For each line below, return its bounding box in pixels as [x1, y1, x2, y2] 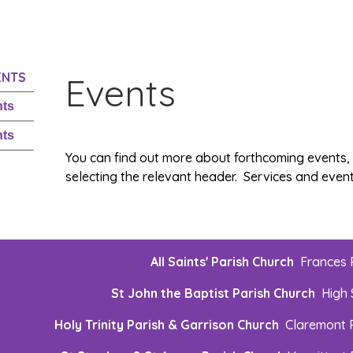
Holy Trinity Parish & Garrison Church [54, 317, 285, 333]
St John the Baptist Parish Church [110, 285, 315, 301]
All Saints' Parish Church [150, 254, 300, 269]
